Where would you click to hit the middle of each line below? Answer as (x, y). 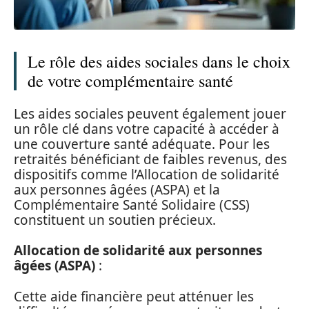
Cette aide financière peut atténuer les (134, 296)
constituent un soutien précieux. (115, 220)
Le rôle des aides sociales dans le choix (159, 62)
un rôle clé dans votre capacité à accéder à (147, 129)
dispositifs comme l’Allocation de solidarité (147, 174)
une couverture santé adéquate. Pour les (142, 144)
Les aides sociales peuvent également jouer (150, 113)
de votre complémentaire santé (130, 81)
